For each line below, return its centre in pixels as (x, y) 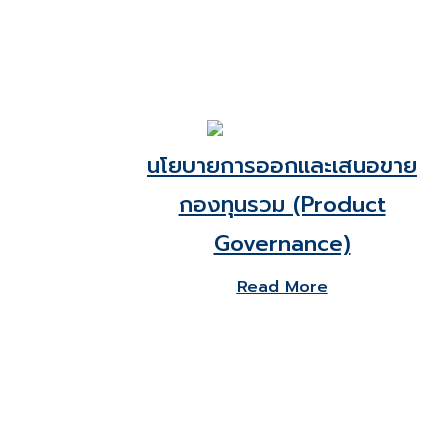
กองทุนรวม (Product (282, 204)
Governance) (282, 243)
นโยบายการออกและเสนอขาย (282, 165)
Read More (282, 287)
